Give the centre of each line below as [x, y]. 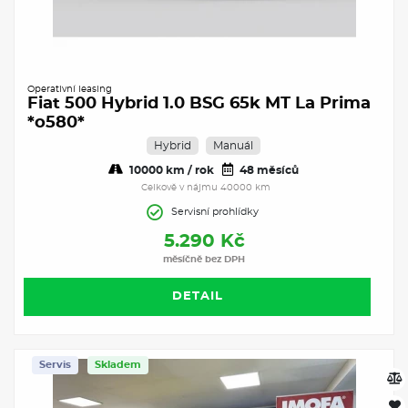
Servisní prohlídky [215, 211]
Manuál [233, 145]
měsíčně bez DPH [204, 259]
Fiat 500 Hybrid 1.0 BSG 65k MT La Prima [199, 103]
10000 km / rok [170, 170]
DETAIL [197, 296]
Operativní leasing [70, 89]
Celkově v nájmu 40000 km [206, 187]
